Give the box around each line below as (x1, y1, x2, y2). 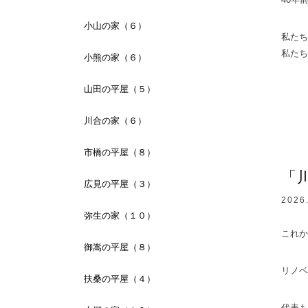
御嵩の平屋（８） (84, 242, 155, 253)
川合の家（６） (84, 115, 146, 126)
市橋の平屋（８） (84, 147, 155, 158)
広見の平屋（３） (84, 179, 155, 190)
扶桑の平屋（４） (84, 274, 155, 285)
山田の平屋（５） (84, 84, 155, 95)
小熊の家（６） (84, 52, 146, 63)
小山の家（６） (84, 21, 146, 32)
